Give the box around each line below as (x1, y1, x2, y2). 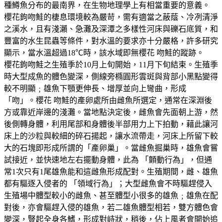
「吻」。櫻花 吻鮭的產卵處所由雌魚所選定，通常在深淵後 (4, 96, 212, 105)
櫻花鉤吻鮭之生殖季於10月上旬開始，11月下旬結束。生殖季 (4, 60, 218, 69)
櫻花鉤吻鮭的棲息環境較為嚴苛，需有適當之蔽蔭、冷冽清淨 (4, 12, 218, 21)
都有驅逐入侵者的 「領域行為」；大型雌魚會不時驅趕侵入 (4, 179, 212, 188)
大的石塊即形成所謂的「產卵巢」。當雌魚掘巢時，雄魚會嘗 (4, 143, 218, 152)
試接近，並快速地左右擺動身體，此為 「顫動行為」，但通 (4, 155, 212, 164)
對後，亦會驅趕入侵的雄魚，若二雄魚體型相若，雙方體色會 (4, 203, 218, 212)
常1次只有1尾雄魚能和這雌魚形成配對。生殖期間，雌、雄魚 (4, 167, 218, 176)
